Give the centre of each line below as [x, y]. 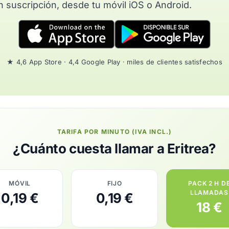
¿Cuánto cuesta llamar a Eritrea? [114, 148]
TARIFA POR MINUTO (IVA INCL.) [114, 132]
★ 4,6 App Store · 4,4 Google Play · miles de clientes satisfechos [114, 62]
